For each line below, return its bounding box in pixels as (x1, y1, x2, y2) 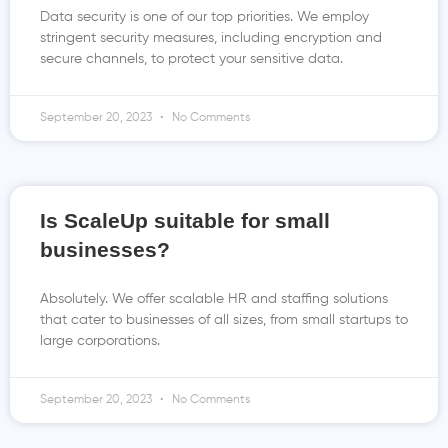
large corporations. (40, 334, 160, 348)
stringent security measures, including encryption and (40, 31, 382, 45)
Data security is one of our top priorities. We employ (40, 10, 369, 24)
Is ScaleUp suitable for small (40, 209, 330, 232)
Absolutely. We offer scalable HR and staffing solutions (40, 292, 388, 306)
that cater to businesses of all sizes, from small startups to (40, 313, 408, 327)
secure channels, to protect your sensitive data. (40, 52, 343, 66)
